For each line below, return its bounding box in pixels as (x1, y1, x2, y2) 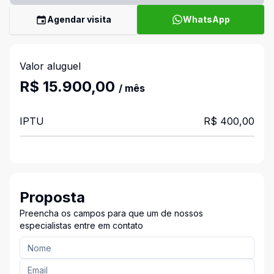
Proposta (20, 188, 85, 206)
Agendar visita (47, 14, 111, 24)
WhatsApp (182, 14, 230, 24)
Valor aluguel (20, 60, 81, 72)
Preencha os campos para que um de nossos (20, 208, 203, 218)
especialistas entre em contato (20, 220, 143, 231)
